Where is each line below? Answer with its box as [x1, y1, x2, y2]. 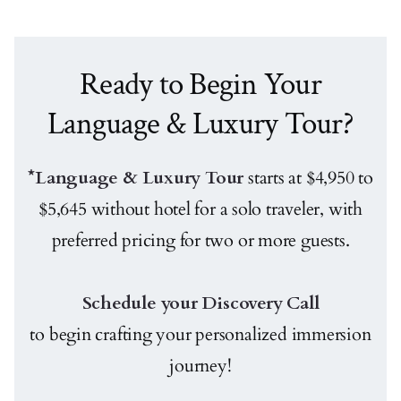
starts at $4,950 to [247, 165, 373, 190]
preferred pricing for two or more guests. [51, 227, 350, 252]
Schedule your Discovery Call [81, 290, 320, 315]
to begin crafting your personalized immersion [30, 321, 371, 346]
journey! [169, 353, 232, 378]
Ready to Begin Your [80, 64, 321, 105]
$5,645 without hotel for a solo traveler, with [38, 196, 363, 221]
